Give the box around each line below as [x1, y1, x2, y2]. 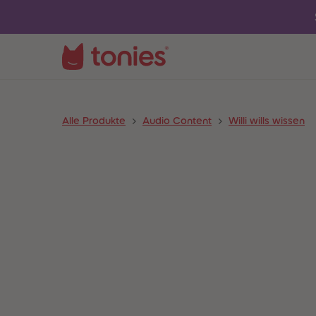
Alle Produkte [62, 116, 126, 126]
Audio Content [142, 116, 212, 126]
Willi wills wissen [229, 116, 305, 126]
